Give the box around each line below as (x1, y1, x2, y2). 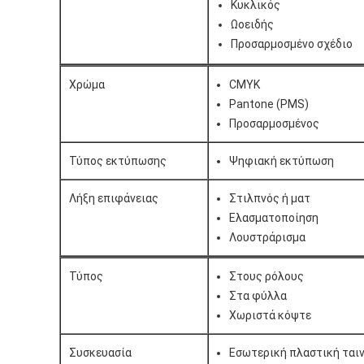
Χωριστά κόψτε (228, 308, 311, 322)
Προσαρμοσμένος (228, 116, 319, 130)
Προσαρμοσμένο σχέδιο (230, 37, 353, 50)
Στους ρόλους (228, 269, 304, 283)
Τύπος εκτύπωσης (68, 154, 167, 167)
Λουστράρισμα (228, 230, 305, 244)
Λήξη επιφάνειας (68, 191, 158, 205)
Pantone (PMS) (228, 97, 309, 110)
